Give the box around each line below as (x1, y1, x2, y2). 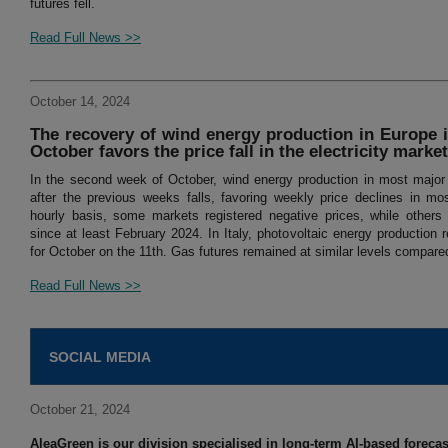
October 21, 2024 (30, 402, 130, 418)
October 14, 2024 (30, 94, 130, 110)
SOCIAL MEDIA (49, 349, 151, 366)
